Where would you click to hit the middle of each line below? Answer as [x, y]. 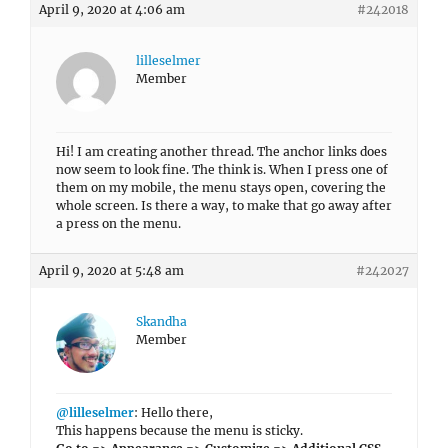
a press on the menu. [118, 223]
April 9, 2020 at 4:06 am [112, 9]
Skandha [161, 321]
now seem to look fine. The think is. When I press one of [222, 169]
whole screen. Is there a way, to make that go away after [224, 205]
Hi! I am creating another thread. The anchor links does [221, 151]
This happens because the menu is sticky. [179, 430]
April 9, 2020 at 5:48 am [111, 270]
